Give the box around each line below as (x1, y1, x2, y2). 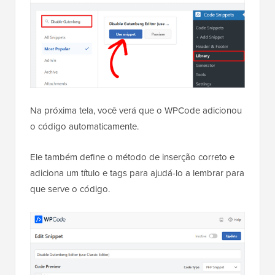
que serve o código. (30, 182, 110, 196)
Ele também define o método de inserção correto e (30, 150, 234, 165)
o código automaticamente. (30, 120, 139, 134)
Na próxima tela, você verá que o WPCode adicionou (30, 104, 242, 118)
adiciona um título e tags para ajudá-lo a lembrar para (30, 166, 244, 180)
